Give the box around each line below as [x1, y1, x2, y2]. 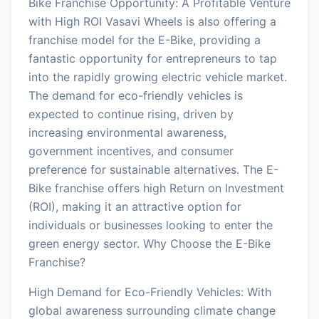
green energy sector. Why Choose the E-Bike [28, 236, 271, 251]
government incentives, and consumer [28, 143, 234, 158]
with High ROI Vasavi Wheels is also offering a [28, 14, 276, 28]
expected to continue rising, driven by [28, 106, 234, 121]
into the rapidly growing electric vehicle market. [28, 69, 287, 84]
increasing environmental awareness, [28, 125, 226, 140]
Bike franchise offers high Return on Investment [28, 180, 284, 195]
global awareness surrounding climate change [28, 303, 276, 318]
